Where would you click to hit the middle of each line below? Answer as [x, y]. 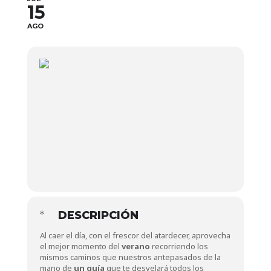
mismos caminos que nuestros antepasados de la [130, 257]
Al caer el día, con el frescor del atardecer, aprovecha [135, 235]
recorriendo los [179, 246]
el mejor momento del [80, 246]
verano [135, 246]
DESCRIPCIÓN [98, 215]
